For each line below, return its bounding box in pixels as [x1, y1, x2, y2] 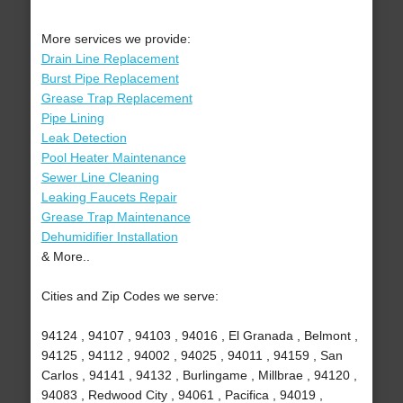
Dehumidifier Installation [40, 229, 178, 245]
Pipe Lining [40, 111, 104, 126]
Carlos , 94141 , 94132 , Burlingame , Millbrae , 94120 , [40, 368, 357, 383]
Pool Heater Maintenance [40, 150, 186, 166]
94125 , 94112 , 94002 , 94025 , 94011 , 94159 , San [40, 348, 343, 363]
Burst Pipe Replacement [40, 71, 179, 86]
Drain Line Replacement [40, 51, 179, 67]
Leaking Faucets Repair [40, 190, 177, 205]
